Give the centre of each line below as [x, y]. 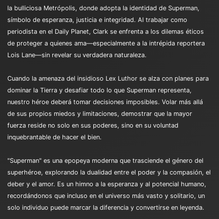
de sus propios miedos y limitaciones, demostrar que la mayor [100, 113]
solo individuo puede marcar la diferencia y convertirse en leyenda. [106, 207]
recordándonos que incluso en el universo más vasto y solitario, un [106, 196]
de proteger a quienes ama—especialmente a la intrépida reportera [106, 43]
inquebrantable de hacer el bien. [55, 137]
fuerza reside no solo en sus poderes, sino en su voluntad [93, 125]
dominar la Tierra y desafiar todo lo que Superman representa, [99, 90]
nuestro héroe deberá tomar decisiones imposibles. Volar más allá [105, 102]
